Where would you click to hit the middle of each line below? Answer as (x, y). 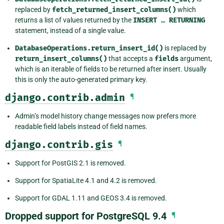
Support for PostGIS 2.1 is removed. (70, 163)
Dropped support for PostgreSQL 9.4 (86, 216)
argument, (195, 58)
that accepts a (131, 58)
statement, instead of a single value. (70, 30)
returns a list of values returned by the (74, 20)
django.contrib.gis (59, 144)
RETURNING (187, 20)
